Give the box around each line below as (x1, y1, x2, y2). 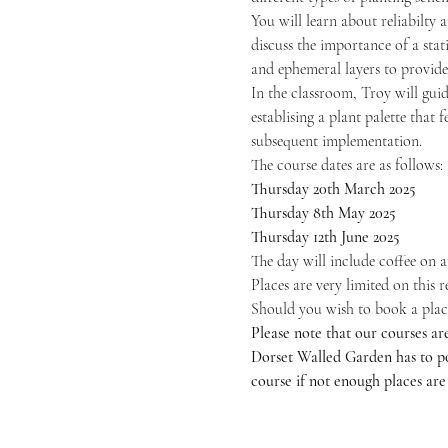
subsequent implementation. (250, 131, 422, 151)
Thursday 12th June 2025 (250, 227, 400, 247)
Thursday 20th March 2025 (250, 179, 416, 199)
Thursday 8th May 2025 (250, 203, 396, 223)
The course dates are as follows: (250, 155, 443, 175)
